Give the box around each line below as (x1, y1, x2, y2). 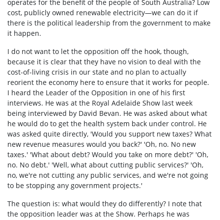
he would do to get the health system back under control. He (7, 119, 207, 129)
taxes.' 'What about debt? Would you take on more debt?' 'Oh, (7, 150, 208, 160)
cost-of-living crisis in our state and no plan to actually (7, 67, 186, 77)
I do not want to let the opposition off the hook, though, (7, 47, 189, 56)
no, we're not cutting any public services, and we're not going (7, 170, 208, 180)
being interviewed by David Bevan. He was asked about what (7, 109, 207, 118)
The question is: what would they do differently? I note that (7, 199, 202, 209)
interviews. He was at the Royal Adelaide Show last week (7, 98, 192, 108)
